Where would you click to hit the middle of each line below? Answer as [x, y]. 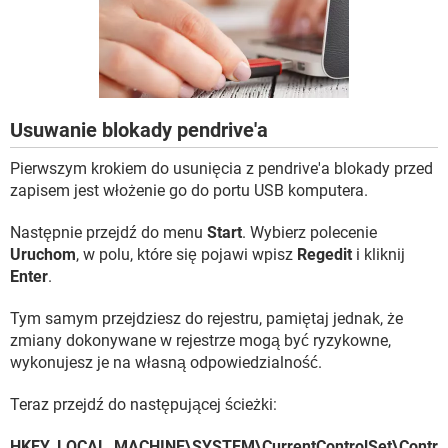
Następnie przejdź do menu [108, 233]
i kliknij [378, 255]
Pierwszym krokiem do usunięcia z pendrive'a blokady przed [221, 169]
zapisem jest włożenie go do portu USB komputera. [189, 191]
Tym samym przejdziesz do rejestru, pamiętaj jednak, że [206, 319]
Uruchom [43, 255]
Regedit [324, 255]
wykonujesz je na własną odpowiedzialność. [166, 363]
